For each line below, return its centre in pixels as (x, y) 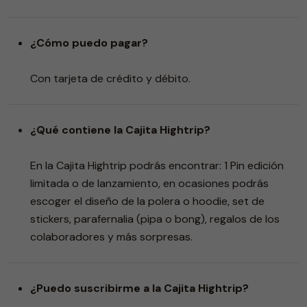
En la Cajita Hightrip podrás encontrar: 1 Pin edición (157, 165)
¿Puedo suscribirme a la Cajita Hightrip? (139, 288)
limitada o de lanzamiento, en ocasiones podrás (149, 183)
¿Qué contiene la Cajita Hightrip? (120, 130)
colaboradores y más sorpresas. (111, 236)
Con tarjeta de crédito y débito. (110, 78)
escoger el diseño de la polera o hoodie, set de (147, 201)
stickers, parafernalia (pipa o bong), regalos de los (155, 219)
